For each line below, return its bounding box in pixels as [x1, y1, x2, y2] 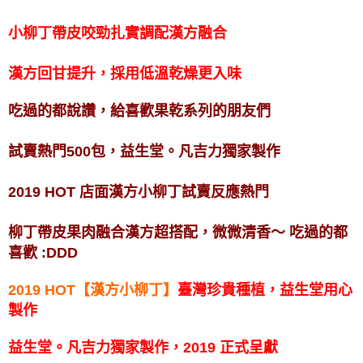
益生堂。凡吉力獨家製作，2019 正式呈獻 [8, 339, 278, 356]
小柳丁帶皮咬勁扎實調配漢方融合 [8, 24, 227, 41]
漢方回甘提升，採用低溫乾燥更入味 [8, 65, 241, 82]
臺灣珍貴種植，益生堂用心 [177, 281, 352, 298]
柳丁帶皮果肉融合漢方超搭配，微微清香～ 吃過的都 [8, 224, 348, 241]
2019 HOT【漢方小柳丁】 [8, 281, 177, 298]
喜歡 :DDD [8, 244, 78, 261]
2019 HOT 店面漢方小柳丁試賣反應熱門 [8, 183, 273, 200]
